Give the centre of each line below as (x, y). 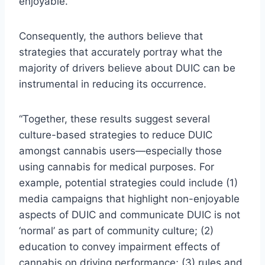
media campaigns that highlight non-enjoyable (129, 198)
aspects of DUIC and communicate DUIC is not (130, 214)
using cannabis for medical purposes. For (117, 167)
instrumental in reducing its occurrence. (113, 84)
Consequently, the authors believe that (111, 36)
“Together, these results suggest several (114, 119)
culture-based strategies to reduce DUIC (116, 135)
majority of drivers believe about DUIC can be (127, 68)
